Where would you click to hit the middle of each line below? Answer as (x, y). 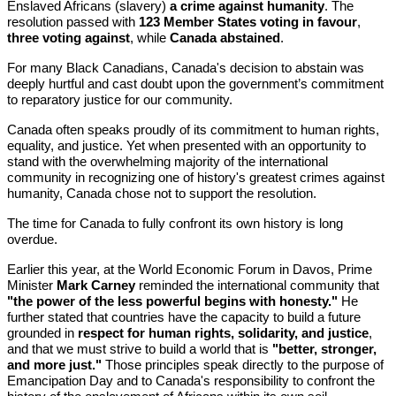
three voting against (69, 38)
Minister (32, 285)
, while (150, 38)
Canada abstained (225, 38)
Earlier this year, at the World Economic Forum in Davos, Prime (190, 269)
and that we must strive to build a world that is (140, 349)
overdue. (32, 239)
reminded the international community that (257, 285)
